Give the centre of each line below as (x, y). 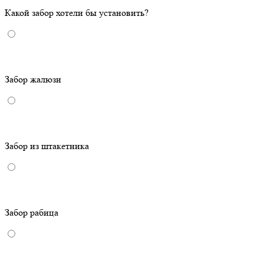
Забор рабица (32, 213)
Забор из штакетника (47, 146)
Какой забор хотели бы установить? (77, 13)
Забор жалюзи (33, 80)
